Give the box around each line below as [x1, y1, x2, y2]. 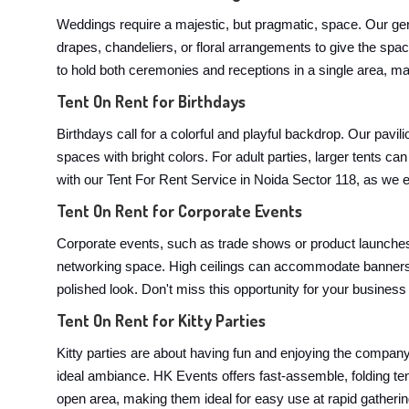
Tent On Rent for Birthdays [57, 91, 246, 111]
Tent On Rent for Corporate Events [57, 201, 302, 221]
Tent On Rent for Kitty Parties [57, 310, 266, 330]
